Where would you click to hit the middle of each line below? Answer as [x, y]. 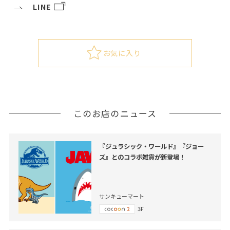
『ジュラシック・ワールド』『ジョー [151, 146]
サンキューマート [121, 196]
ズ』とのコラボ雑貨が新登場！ [142, 157]
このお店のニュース [115, 113]
